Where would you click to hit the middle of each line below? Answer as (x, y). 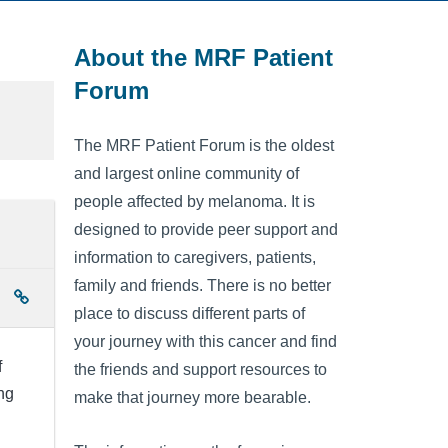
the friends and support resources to (200, 370)
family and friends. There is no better (202, 286)
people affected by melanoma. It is (194, 202)
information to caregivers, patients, (195, 258)
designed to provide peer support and (206, 230)
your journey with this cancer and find (205, 342)
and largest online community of (186, 174)
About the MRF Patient (203, 57)
